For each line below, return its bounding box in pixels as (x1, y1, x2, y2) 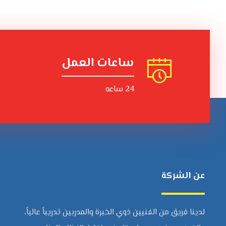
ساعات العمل (61, 53, 134, 73)
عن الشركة (161, 168, 205, 183)
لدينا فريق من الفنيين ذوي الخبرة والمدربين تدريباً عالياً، (24, 206, 205, 219)
